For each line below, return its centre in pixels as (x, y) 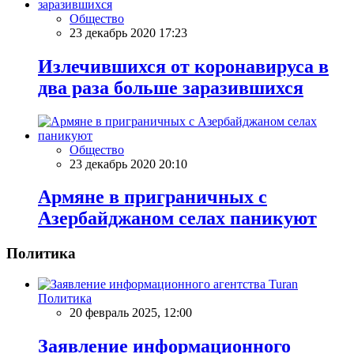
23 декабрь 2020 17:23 (128, 32)
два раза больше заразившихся (171, 87)
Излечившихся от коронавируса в (183, 66)
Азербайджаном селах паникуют (177, 218)
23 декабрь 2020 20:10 (128, 164)
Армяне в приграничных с (153, 197)
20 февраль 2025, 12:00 (131, 313)
